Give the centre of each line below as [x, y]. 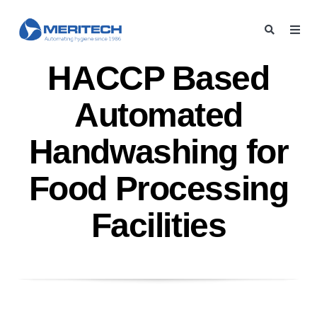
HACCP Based [158, 78]
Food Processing [158, 188]
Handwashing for [158, 151]
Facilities [158, 225]
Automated [158, 115]
